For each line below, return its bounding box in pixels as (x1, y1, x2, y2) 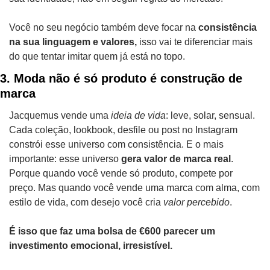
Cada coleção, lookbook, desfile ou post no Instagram (9, 124, 237, 135)
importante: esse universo (9, 153, 121, 164)
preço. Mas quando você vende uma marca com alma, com (9, 182, 260, 193)
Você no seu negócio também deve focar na (9, 22, 196, 33)
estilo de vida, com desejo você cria (9, 196, 163, 207)
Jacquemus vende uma (9, 110, 111, 121)
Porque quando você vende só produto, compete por (9, 168, 233, 178)
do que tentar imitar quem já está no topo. (9, 51, 185, 61)
